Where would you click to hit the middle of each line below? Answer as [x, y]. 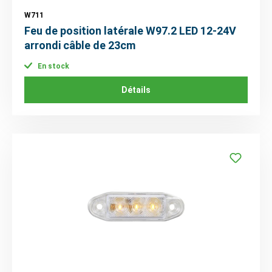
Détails [136, 90]
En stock [53, 66]
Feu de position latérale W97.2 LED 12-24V [130, 30]
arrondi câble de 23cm [80, 45]
